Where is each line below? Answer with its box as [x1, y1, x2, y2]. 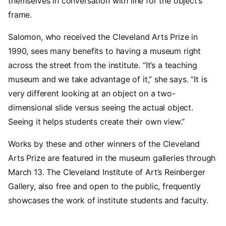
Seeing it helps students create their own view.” [8, 117, 185, 127]
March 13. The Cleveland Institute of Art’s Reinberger [8, 167, 205, 178]
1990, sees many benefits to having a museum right [8, 46, 201, 56]
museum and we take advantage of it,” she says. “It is [8, 74, 207, 85]
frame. [8, 10, 32, 20]
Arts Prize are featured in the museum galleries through [8, 153, 216, 163]
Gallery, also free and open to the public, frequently [8, 181, 201, 192]
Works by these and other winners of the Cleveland [8, 139, 200, 149]
